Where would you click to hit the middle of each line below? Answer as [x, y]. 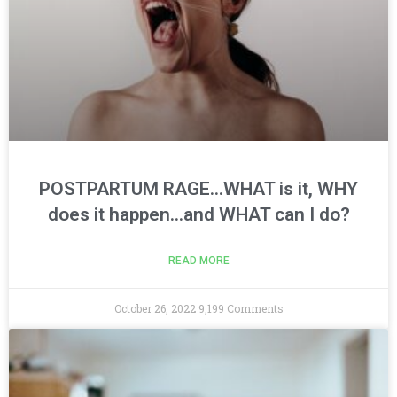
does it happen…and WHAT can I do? [198, 215]
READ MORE [198, 261]
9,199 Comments [241, 309]
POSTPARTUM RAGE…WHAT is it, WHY [198, 189]
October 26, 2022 [156, 309]
